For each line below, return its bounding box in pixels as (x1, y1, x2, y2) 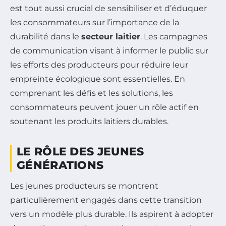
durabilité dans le (10, 32, 81, 42)
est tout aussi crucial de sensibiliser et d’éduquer (10, 4, 207, 14)
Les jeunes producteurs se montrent (10, 181, 158, 191)
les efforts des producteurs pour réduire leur (10, 60, 188, 70)
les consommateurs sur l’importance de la (10, 18, 179, 28)
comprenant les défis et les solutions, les (10, 88, 173, 98)
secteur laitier (81, 32, 140, 42)
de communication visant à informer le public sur (10, 46, 208, 56)
